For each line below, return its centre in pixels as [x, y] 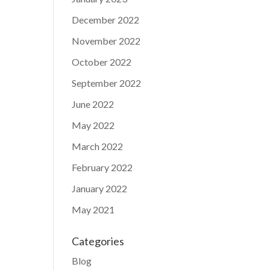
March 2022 [98, 146]
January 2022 [100, 188]
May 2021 [93, 209]
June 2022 [93, 104]
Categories [98, 241]
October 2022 [102, 61]
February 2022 [102, 167]
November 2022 [106, 40]
